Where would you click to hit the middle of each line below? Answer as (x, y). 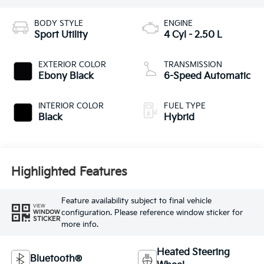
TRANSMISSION (193, 65)
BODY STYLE (58, 24)
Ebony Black (66, 77)
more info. (80, 224)
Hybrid (179, 118)
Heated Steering (193, 253)
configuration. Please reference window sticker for (152, 212)
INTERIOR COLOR (71, 106)
